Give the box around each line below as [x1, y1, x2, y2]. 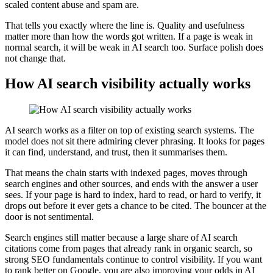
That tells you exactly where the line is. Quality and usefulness [5, 19, 244, 30]
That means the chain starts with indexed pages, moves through [5, 168, 247, 179]
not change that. [5, 52, 66, 63]
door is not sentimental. [5, 211, 94, 222]
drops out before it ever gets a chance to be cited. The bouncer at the [5, 200, 266, 211]
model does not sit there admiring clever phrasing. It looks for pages [5, 136, 264, 147]
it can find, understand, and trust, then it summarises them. [5, 147, 227, 158]
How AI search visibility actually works [5, 76, 250, 92]
